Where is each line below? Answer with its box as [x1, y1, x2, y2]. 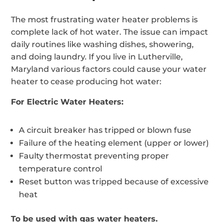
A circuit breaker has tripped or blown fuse [19, 125, 192, 135]
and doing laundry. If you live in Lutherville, [11, 52, 183, 61]
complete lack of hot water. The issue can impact [11, 27, 209, 37]
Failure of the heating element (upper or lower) [19, 138, 209, 148]
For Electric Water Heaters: [11, 97, 124, 107]
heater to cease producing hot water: [11, 76, 162, 86]
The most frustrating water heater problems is [11, 14, 198, 24]
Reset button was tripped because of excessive [19, 176, 209, 186]
